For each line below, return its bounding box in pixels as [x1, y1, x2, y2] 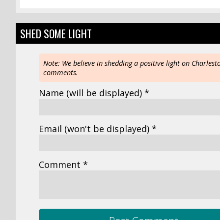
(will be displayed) [66, 86, 142, 99]
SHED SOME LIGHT [20, 25, 92, 41]
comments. [43, 67, 78, 77]
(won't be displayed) [64, 122, 150, 135]
